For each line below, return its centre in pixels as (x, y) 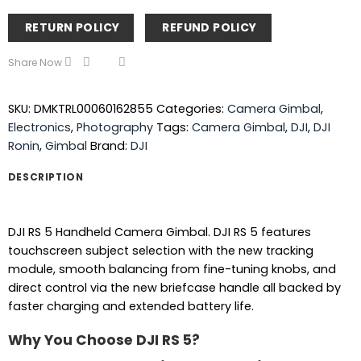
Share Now (35, 63)
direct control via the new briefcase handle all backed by (174, 287)
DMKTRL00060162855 (93, 108)
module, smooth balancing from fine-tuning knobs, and (172, 269)
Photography (114, 127)
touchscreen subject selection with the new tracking (160, 250)
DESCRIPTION (46, 176)
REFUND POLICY (210, 27)
